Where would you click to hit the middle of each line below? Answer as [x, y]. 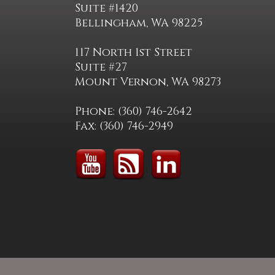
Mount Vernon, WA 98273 [148, 82]
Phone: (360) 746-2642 [134, 111]
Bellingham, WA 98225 [139, 23]
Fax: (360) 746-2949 [124, 126]
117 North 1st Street [134, 52]
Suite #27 [101, 67]
